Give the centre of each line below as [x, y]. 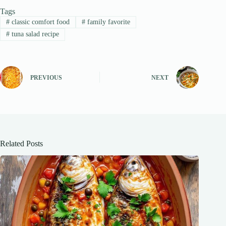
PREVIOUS [46, 78]
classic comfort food [39, 22]
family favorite [107, 22]
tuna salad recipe [34, 34]
